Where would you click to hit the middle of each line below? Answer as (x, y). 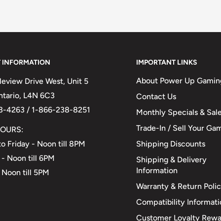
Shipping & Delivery (171, 160)
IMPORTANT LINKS (167, 63)
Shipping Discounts (171, 144)
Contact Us (156, 97)
